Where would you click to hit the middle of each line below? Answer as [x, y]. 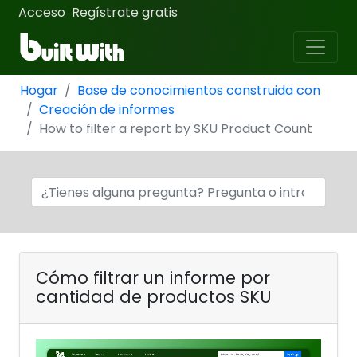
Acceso [42, 12]
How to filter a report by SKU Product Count [176, 129]
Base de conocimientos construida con [199, 90]
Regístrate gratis [125, 12]
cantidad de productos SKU [153, 297]
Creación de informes [107, 110]
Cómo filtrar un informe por [153, 278]
